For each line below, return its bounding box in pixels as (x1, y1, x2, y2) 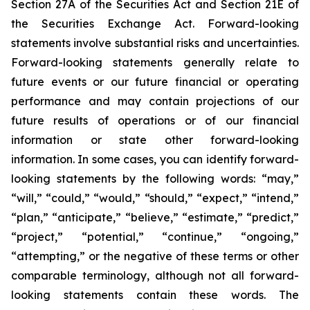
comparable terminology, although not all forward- (11, 268, 299, 283)
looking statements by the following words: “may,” (11, 172, 299, 186)
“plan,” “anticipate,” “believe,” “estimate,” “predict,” (11, 210, 299, 225)
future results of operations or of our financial (11, 113, 299, 128)
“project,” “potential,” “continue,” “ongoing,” (11, 230, 299, 244)
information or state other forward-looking (11, 133, 299, 147)
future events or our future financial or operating (11, 75, 299, 89)
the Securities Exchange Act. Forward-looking (11, 17, 299, 31)
